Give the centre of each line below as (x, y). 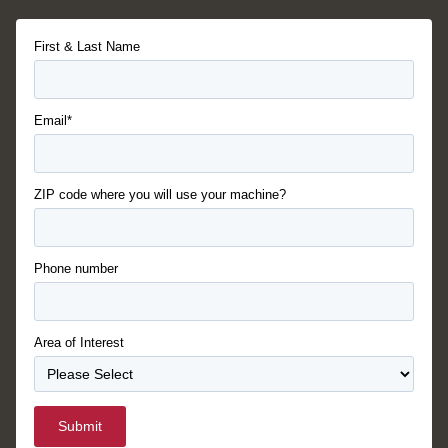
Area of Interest (79, 343)
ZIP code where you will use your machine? (160, 195)
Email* (53, 121)
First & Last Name (87, 47)
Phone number (76, 269)
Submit (80, 426)
